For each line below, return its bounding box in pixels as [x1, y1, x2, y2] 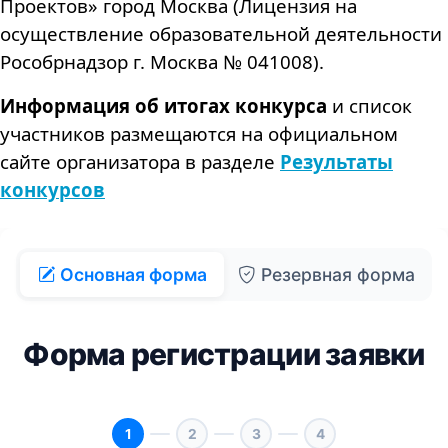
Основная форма [55, 263, 207, 285]
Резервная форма [255, 263, 415, 285]
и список [327, 92, 412, 118]
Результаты [280, 148, 393, 174]
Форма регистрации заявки [23, 335, 425, 372]
